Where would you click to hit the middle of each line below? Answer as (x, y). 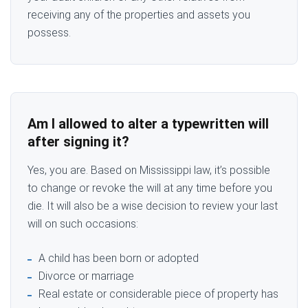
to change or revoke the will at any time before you (150, 188)
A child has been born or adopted (119, 258)
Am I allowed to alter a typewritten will (148, 123)
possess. (49, 32)
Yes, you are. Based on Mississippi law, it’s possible (149, 170)
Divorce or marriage (86, 276)
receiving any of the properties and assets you (139, 14)
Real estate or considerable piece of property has (158, 294)
